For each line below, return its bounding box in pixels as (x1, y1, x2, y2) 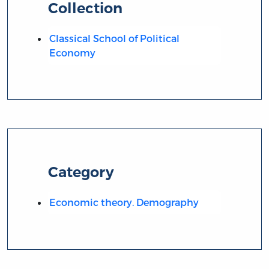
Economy (49, 46, 95, 58)
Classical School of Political (49, 32, 180, 44)
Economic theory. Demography (49, 196, 199, 208)
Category (48, 163, 115, 181)
